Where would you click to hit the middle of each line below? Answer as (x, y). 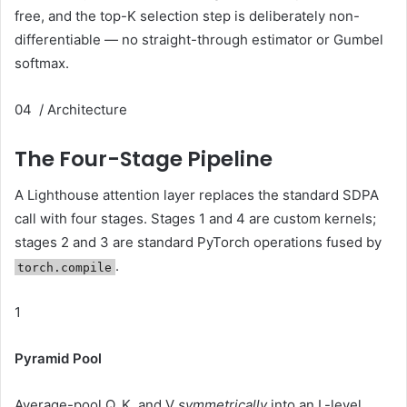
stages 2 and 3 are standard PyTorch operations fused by (198, 243)
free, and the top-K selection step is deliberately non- (187, 15)
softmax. (42, 63)
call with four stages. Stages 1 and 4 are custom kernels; (195, 219)
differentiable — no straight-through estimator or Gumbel (199, 39)
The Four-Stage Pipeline (144, 159)
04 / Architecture (71, 109)
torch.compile (65, 267)
